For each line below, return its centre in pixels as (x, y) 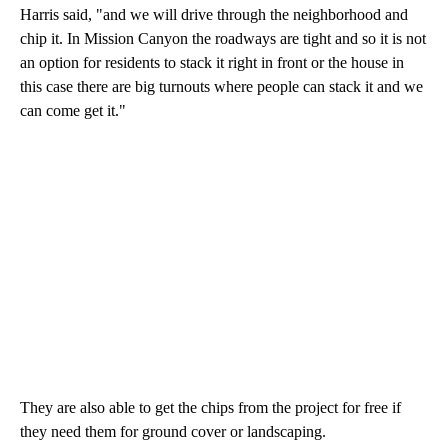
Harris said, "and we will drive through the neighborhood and (214, 14)
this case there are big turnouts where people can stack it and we (221, 86)
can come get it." (73, 110)
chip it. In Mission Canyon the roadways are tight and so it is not (223, 38)
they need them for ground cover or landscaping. (173, 431)
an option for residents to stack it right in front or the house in (212, 62)
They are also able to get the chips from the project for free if (210, 407)
